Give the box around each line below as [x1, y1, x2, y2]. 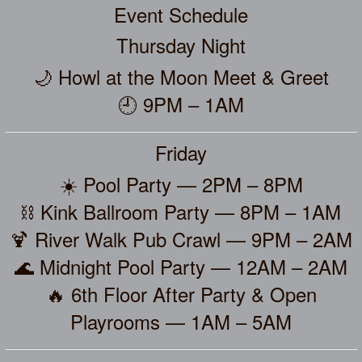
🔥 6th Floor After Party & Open [45, 279, 317, 308]
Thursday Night [116, 31, 246, 60]
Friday [155, 138, 207, 167]
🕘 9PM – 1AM [118, 90, 244, 119]
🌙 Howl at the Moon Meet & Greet [33, 62, 329, 91]
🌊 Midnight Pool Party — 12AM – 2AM [15, 251, 347, 280]
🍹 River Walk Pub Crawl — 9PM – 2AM [10, 224, 352, 253]
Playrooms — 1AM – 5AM [70, 306, 292, 335]
